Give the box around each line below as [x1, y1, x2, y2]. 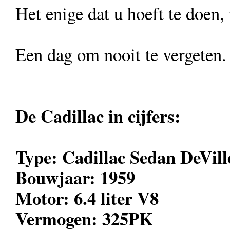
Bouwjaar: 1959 [15, 164, 135, 190]
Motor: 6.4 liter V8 [15, 185, 159, 211]
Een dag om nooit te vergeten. [15, 42, 226, 66]
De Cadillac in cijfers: [15, 103, 181, 129]
